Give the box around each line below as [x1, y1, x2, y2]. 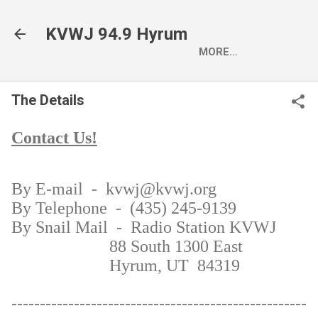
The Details [11, 92, 84, 109]
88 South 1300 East [109, 236, 243, 256]
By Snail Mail [11, 217, 108, 236]
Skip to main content [116, 11, 212, 24]
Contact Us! [11, 128, 97, 147]
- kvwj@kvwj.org [92, 179, 221, 198]
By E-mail [11, 179, 83, 198]
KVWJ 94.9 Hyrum [45, 24, 187, 44]
